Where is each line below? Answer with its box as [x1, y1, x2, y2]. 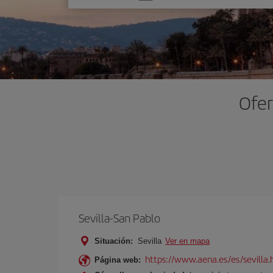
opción [80, 5, 105, 18]
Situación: [94, 236, 133, 246]
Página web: [94, 255, 141, 264]
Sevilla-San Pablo [79, 210, 160, 226]
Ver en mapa [165, 236, 210, 246]
